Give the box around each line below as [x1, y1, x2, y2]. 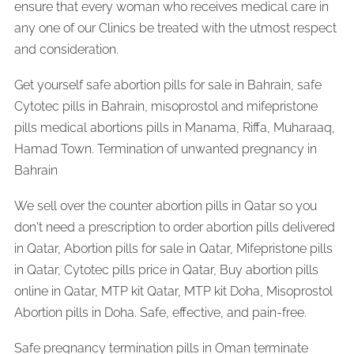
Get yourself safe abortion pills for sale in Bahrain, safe [14, 77, 322, 92]
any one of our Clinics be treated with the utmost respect [14, 20, 337, 36]
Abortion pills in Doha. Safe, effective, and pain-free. [14, 304, 307, 320]
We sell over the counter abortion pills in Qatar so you [14, 198, 317, 213]
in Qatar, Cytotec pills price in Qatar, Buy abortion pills [14, 262, 318, 277]
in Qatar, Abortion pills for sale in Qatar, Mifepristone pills [14, 240, 333, 256]
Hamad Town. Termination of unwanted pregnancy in [14, 141, 317, 156]
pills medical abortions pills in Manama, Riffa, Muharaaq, [14, 119, 335, 135]
